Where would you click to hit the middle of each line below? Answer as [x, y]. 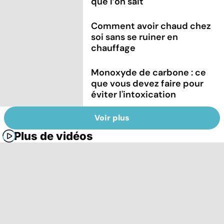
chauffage [113, 48]
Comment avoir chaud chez [151, 26]
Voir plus [112, 118]
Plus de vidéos [53, 136]
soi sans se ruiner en [135, 37]
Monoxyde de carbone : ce [149, 72]
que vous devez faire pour [147, 83]
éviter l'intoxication [134, 94]
